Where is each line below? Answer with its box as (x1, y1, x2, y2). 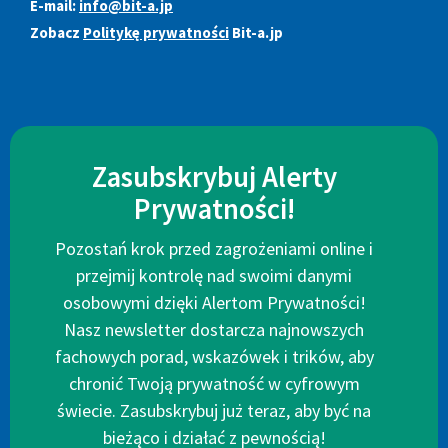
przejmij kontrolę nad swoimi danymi (76, 264, 352, 288)
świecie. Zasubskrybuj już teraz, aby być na (57, 399, 371, 423)
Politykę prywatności (83, 23, 229, 43)
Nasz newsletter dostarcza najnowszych (64, 318, 364, 342)
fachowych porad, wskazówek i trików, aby (54, 345, 374, 369)
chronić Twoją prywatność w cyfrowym (68, 372, 360, 396)
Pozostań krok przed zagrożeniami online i (55, 237, 373, 261)
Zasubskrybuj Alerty (91, 159, 337, 196)
